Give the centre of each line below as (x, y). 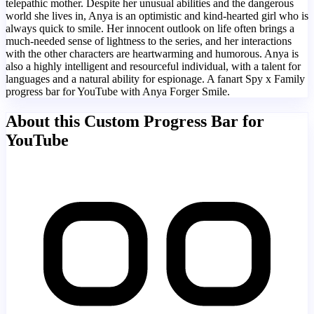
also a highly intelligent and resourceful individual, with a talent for (153, 66)
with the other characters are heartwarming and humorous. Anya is (152, 53)
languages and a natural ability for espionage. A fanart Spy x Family (155, 78)
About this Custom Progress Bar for (135, 121)
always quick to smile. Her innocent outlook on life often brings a (150, 28)
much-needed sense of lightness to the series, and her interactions (149, 41)
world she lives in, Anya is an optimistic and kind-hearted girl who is (157, 15)
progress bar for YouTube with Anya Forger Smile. (118, 91)
